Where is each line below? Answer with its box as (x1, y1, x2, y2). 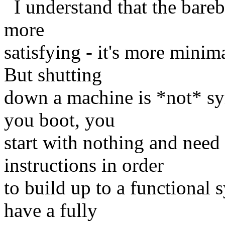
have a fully (4, 199, 97, 221)
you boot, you (4, 108, 115, 131)
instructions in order (4, 154, 164, 176)
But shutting (4, 63, 102, 85)
